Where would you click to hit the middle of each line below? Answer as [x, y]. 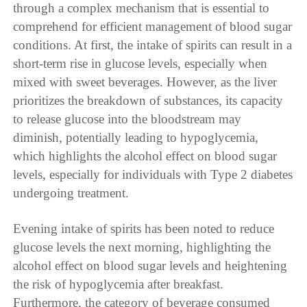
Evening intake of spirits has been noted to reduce [144, 229]
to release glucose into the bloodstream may [127, 119]
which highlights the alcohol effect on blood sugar [145, 156]
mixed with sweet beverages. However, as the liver [145, 82]
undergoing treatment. [71, 193]
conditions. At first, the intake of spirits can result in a [153, 45]
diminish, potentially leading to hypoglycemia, [136, 138]
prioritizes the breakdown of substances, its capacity [148, 101]
